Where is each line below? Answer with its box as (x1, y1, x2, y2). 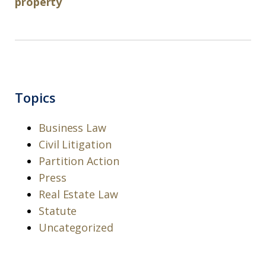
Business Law (39, 121, 106, 135)
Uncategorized (39, 220, 113, 235)
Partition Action (39, 154, 119, 168)
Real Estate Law (39, 187, 118, 201)
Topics (15, 88, 56, 106)
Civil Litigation (39, 137, 112, 151)
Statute (39, 204, 77, 218)
